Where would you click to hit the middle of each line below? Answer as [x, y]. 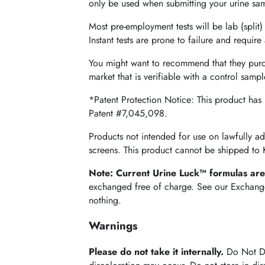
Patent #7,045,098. [128, 113]
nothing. [105, 200]
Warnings [114, 226]
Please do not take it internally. [156, 252]
